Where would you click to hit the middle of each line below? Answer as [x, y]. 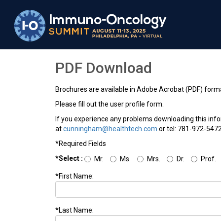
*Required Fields [81, 144]
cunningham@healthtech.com [110, 129]
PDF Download [104, 68]
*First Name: [74, 176]
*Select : [69, 158]
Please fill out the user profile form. [110, 104]
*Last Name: [74, 210]
